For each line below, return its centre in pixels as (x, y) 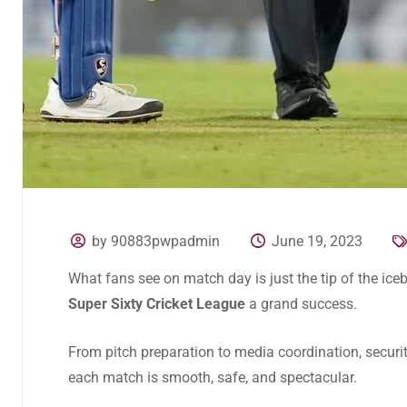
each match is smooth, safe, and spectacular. (213, 377)
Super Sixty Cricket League (157, 304)
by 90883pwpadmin (156, 241)
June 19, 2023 (317, 241)
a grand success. (301, 304)
